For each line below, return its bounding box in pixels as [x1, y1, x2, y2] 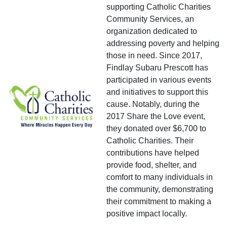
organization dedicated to [106, 26, 197, 35]
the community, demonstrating [106, 184, 213, 194]
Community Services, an [106, 14, 194, 23]
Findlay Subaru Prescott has [106, 63, 208, 72]
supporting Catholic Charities [106, 2, 211, 11]
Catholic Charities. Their [106, 136, 194, 145]
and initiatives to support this [106, 87, 208, 96]
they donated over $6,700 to [106, 124, 206, 133]
